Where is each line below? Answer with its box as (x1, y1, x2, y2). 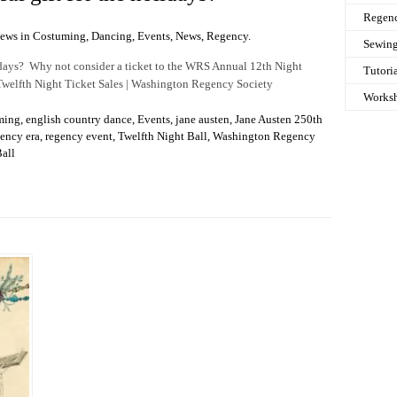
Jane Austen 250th (235, 113, 323, 127)
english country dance (26, 113, 132, 127)
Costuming (33, 29, 86, 43)
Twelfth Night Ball (118, 129, 207, 144)
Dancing (91, 29, 132, 43)
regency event (45, 129, 113, 144)
